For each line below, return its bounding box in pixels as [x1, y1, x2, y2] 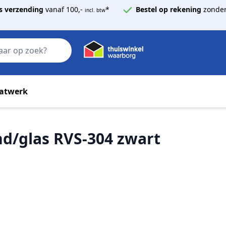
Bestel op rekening [136, 4, 201, 14]
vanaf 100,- [43, 4, 85, 14]
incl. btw [85, 6, 105, 14]
